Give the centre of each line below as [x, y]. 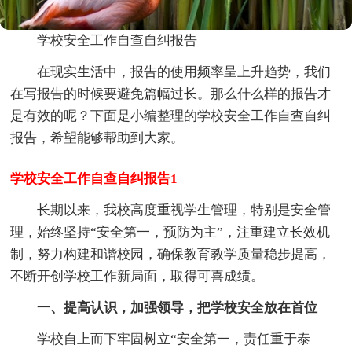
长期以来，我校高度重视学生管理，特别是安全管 [184, 211]
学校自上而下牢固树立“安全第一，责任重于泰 [174, 339]
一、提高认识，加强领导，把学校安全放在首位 [178, 308]
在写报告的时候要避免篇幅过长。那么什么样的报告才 [171, 94]
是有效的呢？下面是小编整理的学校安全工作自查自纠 [171, 116]
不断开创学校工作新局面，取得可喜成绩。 [137, 277]
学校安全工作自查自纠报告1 [94, 179]
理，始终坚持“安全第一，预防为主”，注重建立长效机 [170, 233]
